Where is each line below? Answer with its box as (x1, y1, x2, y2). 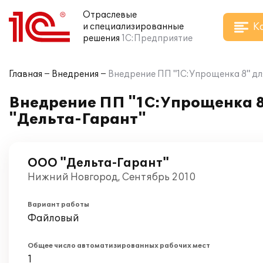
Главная (9, 69, 42, 79)
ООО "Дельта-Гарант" (28, 156, 169, 170)
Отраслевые (83, 10, 137, 20)
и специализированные (83, 22, 184, 32)
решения (83, 33, 120, 43)
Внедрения (52, 69, 99, 79)
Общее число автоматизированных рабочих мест (28, 242, 210, 249)
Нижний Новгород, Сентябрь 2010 (28, 171, 195, 183)
